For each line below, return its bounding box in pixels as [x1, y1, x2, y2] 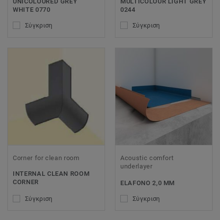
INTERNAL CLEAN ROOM [13, 169, 90, 177]
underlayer [120, 162, 153, 170]
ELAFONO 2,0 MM [120, 179, 175, 187]
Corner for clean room [13, 154, 80, 162]
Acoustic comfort [120, 154, 174, 162]
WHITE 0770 [13, 6, 51, 14]
